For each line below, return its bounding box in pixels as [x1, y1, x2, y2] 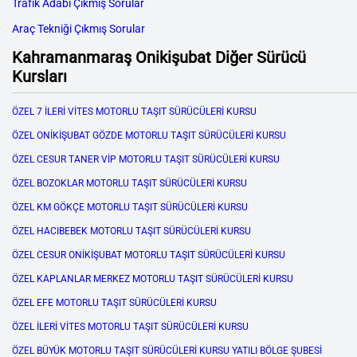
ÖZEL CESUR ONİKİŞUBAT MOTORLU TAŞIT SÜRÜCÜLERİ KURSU [12, 249, 285, 261]
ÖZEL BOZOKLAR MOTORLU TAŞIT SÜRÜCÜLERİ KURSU [12, 178, 247, 190]
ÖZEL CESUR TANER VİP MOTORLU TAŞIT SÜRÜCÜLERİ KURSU [12, 154, 280, 166]
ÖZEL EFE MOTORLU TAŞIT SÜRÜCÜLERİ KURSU [12, 297, 217, 309]
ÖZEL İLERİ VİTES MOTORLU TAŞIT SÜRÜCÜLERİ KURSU [12, 321, 249, 333]
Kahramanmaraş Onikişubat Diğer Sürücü [12, 48, 306, 68]
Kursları [12, 67, 67, 87]
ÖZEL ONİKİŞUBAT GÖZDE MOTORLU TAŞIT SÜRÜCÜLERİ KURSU [12, 130, 286, 142]
